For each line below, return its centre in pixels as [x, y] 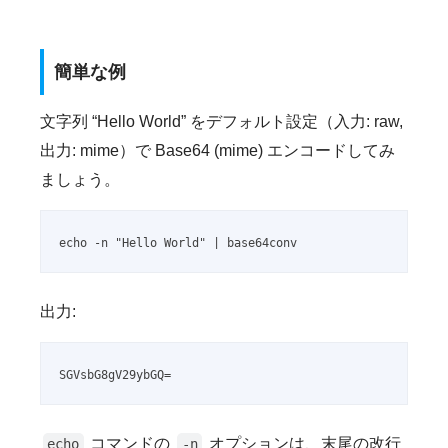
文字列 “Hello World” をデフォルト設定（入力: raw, [221, 122]
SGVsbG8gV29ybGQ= [115, 375]
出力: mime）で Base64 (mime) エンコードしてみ [217, 151]
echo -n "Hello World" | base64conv [178, 243]
